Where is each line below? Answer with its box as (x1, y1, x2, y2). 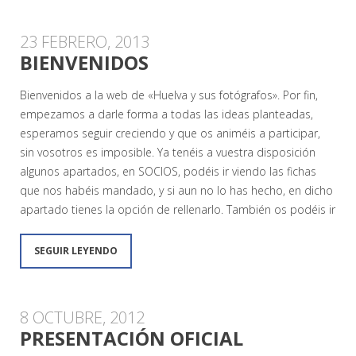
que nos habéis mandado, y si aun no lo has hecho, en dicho (20, 183, 333, 199)
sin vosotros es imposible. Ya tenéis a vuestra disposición (20, 145, 315, 161)
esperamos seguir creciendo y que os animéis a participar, (20, 126, 320, 141)
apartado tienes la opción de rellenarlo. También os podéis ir (20, 202, 335, 218)
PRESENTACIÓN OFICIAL (20, 325, 243, 352)
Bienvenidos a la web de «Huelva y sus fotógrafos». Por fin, (20, 87, 318, 103)
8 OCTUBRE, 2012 (20, 307, 145, 329)
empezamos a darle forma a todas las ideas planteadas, (20, 106, 313, 122)
